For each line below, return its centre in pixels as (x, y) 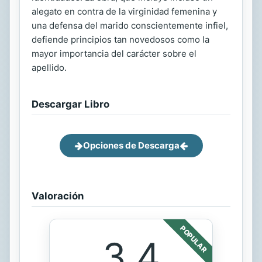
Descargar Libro (70, 104)
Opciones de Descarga (131, 146)
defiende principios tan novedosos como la (120, 40)
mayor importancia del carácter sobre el (114, 54)
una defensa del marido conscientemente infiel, (130, 26)
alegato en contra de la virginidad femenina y (124, 12)
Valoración (58, 196)
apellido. (49, 68)
